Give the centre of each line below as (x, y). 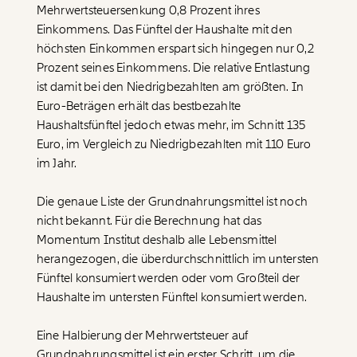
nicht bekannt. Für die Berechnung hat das (149, 220)
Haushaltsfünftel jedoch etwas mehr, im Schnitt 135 (171, 125)
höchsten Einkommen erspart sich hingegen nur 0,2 (175, 48)
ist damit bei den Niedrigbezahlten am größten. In (170, 86)
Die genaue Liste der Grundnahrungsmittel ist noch (172, 201)
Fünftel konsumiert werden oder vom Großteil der (168, 278)
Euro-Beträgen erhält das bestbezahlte (139, 106)
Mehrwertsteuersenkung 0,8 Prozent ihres (148, 10)
